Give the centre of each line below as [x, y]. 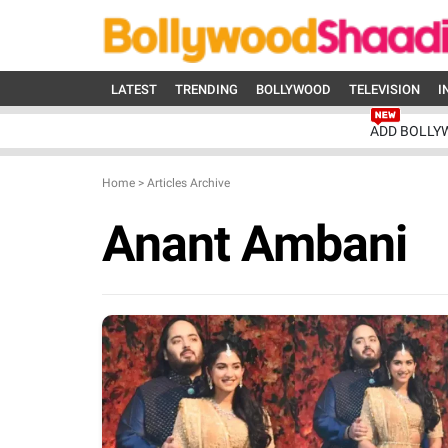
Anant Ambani [254, 244]
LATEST [134, 89]
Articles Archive [188, 183]
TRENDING [206, 89]
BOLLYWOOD [293, 89]
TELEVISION [384, 89]
